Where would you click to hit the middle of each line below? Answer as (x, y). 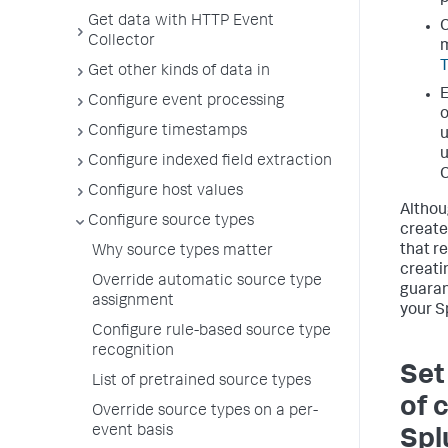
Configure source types (171, 222)
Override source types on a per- (205, 412)
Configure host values (165, 192)
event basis (132, 432)
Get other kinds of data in (179, 72)
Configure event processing (186, 102)
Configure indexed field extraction (210, 162)
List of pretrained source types (201, 382)
